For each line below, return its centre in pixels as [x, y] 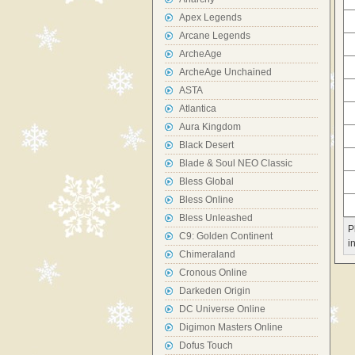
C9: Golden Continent [226, 236]
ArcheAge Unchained [225, 72]
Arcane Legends [215, 36]
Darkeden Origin [215, 291]
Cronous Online [213, 273]
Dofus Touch [206, 345]
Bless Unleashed [216, 218]
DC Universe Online [222, 309]
